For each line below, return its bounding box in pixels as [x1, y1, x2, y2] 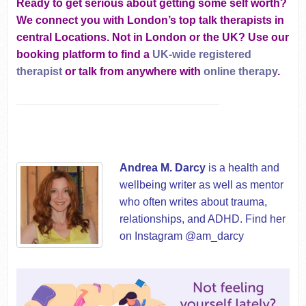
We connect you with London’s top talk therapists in [16, 14, 284, 26]
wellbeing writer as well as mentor [120, 178, 284, 191]
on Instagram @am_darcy [120, 229, 245, 242]
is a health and [206, 161, 280, 173]
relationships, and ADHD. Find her [120, 212, 286, 225]
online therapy [200, 65, 277, 77]
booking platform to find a [16, 48, 152, 60]
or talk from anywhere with [61, 65, 201, 77]
